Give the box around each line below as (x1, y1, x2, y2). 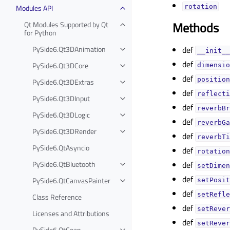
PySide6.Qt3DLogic (32, 109, 90, 120)
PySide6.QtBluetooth (32, 158, 95, 169)
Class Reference (32, 191, 82, 202)
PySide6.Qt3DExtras (32, 76, 94, 87)
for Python (24, 27, 56, 38)
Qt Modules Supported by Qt (24, 18, 108, 30)
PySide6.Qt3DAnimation (32, 43, 106, 54)
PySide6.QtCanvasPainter (32, 175, 110, 186)
